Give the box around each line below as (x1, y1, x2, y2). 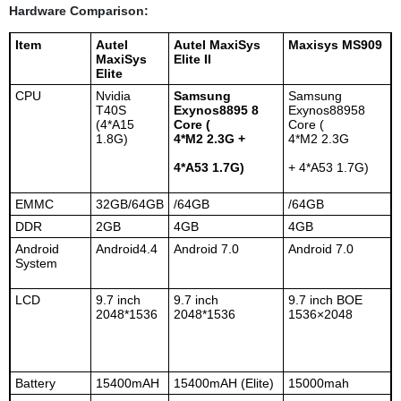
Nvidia (95, 89, 131, 104)
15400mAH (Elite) (173, 376, 274, 391)
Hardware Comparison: (9, 4, 149, 19)
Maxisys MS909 (287, 38, 382, 53)
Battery (14, 376, 55, 391)
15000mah (287, 376, 349, 391)
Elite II (173, 52, 211, 67)
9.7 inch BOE (287, 293, 363, 308)
